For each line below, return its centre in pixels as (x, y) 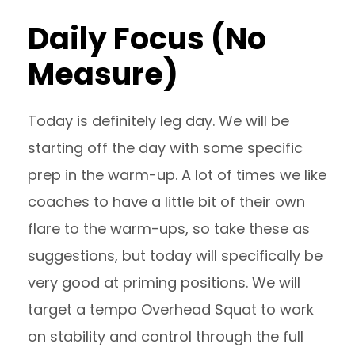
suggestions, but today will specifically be (175, 256)
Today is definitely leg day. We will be (158, 121)
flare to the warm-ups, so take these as (169, 229)
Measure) (103, 74)
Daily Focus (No (147, 38)
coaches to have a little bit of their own (166, 202)
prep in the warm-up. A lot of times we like (177, 175)
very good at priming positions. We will (164, 282)
